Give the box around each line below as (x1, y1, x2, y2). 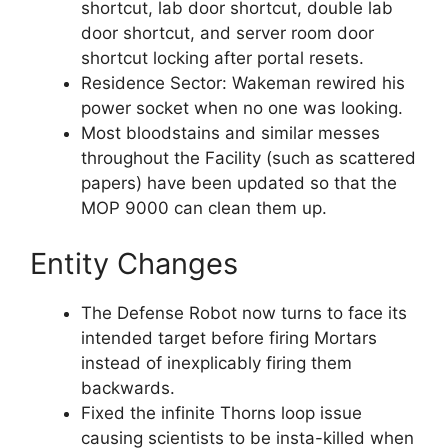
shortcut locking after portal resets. (81, 48, 364, 69)
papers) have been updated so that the (81, 173, 397, 194)
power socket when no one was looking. (81, 98, 403, 119)
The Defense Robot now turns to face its (81, 302, 407, 323)
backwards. (81, 377, 175, 398)
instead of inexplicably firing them (81, 352, 352, 373)
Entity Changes (30, 245, 238, 281)
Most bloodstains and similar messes (81, 123, 380, 144)
